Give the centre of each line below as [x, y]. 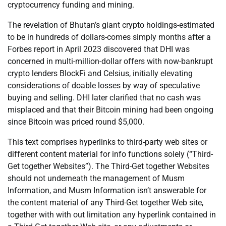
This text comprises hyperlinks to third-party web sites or [107, 142]
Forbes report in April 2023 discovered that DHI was [99, 49]
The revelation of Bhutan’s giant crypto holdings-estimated [111, 25]
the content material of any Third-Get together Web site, [105, 203]
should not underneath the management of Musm [96, 179]
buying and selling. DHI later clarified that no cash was [104, 98]
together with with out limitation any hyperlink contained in [112, 215]
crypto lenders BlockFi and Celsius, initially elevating [100, 74]
